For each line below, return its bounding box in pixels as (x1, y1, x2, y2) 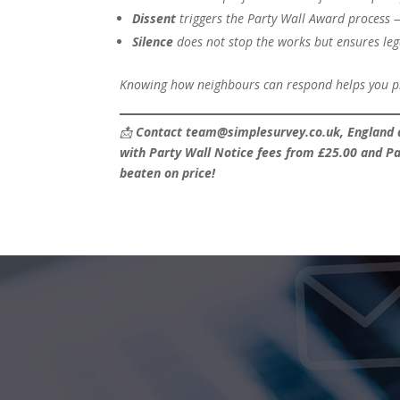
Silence (132, 33, 174, 51)
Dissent (132, 10, 177, 28)
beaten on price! (120, 164, 216, 182)
